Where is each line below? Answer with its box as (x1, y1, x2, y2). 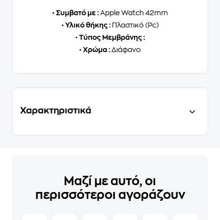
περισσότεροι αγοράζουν (35, 189, 185, 201)
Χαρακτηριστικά (20, 106, 91, 115)
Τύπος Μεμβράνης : (78, 34, 145, 41)
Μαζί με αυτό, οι (64, 175, 156, 187)
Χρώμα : (82, 46, 110, 53)
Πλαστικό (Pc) (110, 22, 159, 28)
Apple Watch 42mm (99, 9, 168, 16)
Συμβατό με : (55, 9, 99, 16)
